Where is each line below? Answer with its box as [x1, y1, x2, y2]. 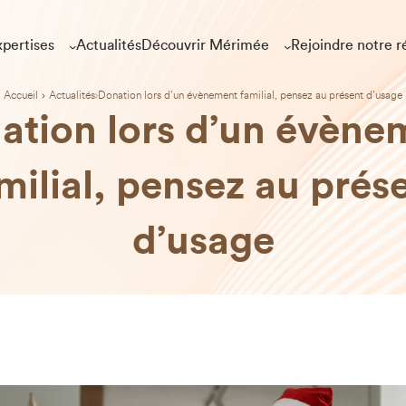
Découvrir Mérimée [140, 38, 269, 53]
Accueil [4, 88, 38, 103]
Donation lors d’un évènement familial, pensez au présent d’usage [98, 88, 402, 103]
